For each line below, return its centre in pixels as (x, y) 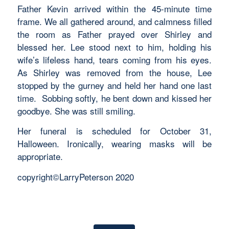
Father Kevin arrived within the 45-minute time (114, 8)
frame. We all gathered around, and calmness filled (114, 21)
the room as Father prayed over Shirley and (114, 34)
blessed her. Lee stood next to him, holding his (114, 47)
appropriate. (40, 156)
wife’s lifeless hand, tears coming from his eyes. (114, 59)
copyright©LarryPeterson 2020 (75, 176)
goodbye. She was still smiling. (76, 110)
